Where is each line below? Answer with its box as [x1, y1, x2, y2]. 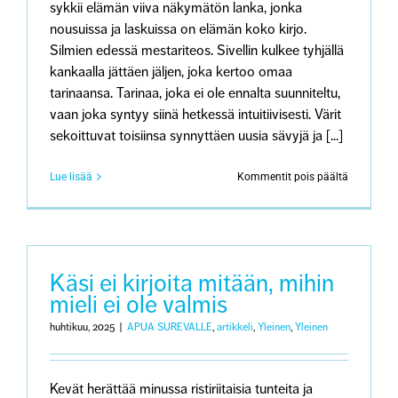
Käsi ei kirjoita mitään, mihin [50, 268, 334, 298]
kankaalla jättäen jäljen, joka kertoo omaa [50, 63, 292, 81]
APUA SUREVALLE [127, 321, 212, 334]
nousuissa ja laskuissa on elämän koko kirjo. [50, 20, 306, 38]
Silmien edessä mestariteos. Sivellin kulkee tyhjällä [50, 42, 344, 60]
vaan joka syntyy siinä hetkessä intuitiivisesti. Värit [50, 106, 341, 123]
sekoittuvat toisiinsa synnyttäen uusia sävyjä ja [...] [50, 127, 343, 145]
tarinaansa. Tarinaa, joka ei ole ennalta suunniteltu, [50, 84, 340, 102]
